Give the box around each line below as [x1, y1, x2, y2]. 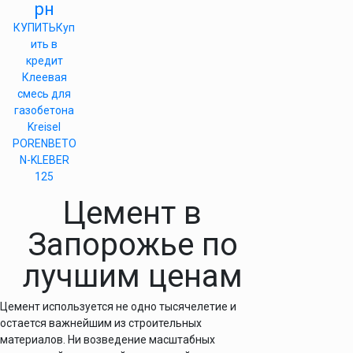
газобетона [14, 104, 74, 117]
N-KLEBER [19, 154, 69, 166]
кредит [25, 54, 63, 67]
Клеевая [21, 71, 67, 84]
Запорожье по [27, 226, 238, 263]
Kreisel [28, 121, 61, 133]
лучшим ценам [22, 258, 243, 295]
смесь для [17, 87, 71, 100]
